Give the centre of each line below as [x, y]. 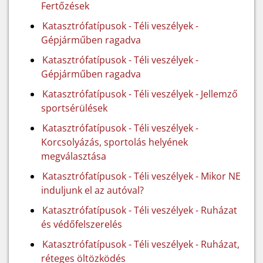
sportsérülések [74, 108]
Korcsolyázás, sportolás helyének [114, 142]
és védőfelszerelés [82, 224]
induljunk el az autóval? [92, 190]
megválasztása [74, 156]
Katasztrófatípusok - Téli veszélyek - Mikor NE [141, 176]
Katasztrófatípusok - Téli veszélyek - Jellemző [140, 94]
